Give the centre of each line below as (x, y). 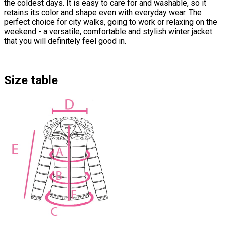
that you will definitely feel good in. (65, 41)
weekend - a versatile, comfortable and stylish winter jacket (108, 32)
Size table (31, 81)
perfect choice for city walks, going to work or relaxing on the (111, 22)
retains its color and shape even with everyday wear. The (103, 13)
